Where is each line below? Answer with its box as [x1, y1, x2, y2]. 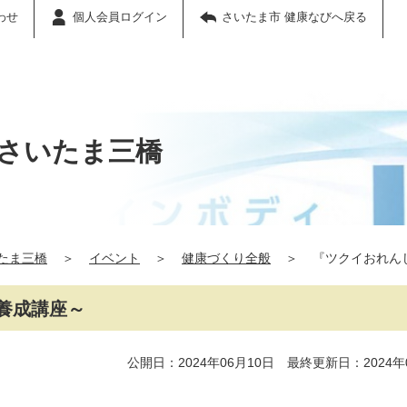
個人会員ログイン [73, 10, 167, 24]
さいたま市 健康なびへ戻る [222, 10, 367, 24]
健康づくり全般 [182, 251, 271, 265]
